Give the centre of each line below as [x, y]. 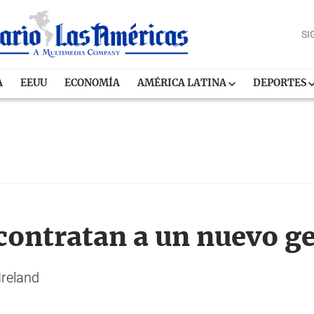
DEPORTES [281, 83]
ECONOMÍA [93, 83]
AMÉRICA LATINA [183, 83]
